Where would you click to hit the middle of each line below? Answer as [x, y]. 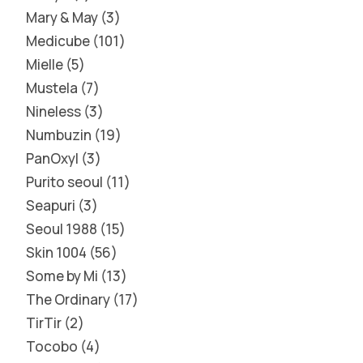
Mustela [52, 88]
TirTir [44, 323]
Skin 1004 [56, 252]
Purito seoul [64, 182]
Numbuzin [59, 135]
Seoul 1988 [62, 229]
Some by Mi [62, 276]
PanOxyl [52, 158]
